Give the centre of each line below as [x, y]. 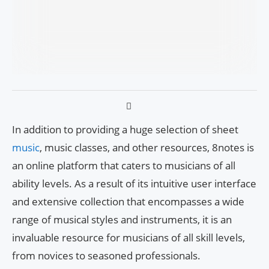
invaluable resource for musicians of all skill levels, [128, 238]
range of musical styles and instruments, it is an [122, 220]
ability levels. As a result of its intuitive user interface [134, 184]
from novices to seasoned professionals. [106, 256]
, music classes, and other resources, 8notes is [147, 148]
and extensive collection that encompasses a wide [128, 202]
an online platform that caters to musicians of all [124, 166]
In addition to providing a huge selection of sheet [125, 130]
